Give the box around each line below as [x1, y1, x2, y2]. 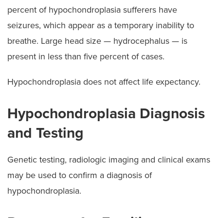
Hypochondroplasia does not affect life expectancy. [7, 76, 200, 87]
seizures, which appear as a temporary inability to [7, 19, 194, 31]
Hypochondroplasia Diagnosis [7, 104, 205, 123]
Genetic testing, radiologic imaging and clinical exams [7, 154, 210, 165]
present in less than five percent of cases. [7, 51, 164, 62]
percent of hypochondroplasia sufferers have [7, 4, 177, 15]
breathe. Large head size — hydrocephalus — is [7, 35, 187, 46]
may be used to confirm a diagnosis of [7, 169, 152, 181]
